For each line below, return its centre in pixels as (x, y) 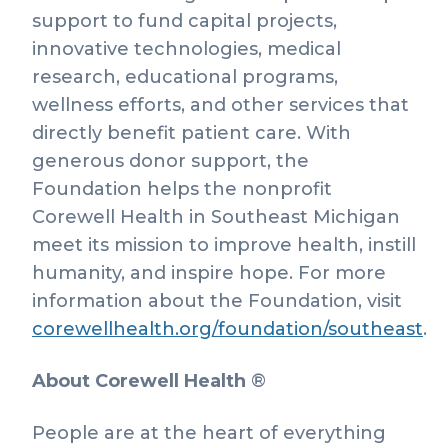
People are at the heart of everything (209, 433)
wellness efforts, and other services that (220, 105)
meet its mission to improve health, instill (224, 245)
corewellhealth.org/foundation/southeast (227, 329)
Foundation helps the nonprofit (182, 189)
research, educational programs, (185, 77)
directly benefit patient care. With (191, 133)
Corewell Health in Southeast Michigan (216, 217)
